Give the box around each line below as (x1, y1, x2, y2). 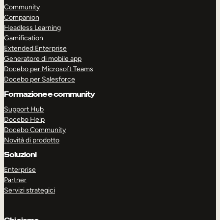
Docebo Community (4, 125, 66, 134)
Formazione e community (4, 89, 95, 99)
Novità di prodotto (4, 136, 59, 144)
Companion (4, 13, 39, 22)
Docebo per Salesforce (4, 75, 75, 84)
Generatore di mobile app (4, 55, 82, 63)
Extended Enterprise (4, 44, 67, 53)
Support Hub (4, 105, 44, 113)
